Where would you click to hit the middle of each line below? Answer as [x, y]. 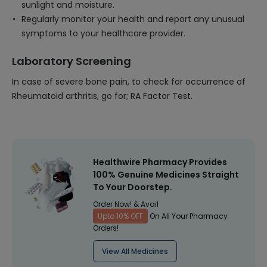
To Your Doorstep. [133, 187]
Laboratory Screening [72, 61]
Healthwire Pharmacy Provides [160, 162]
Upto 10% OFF [120, 216]
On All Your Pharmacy [188, 216]
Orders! [106, 228]
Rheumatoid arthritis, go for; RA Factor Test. [102, 96]
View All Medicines [135, 251]
